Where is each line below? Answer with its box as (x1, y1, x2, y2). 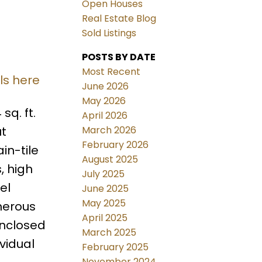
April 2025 (82, 211, 128, 225)
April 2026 (82, 109, 128, 123)
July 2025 (82, 167, 125, 181)
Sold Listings (82, 26, 137, 40)
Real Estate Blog (82, 12, 157, 26)
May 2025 (82, 196, 126, 211)
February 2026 (82, 138, 149, 152)
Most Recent (82, 65, 141, 79)
